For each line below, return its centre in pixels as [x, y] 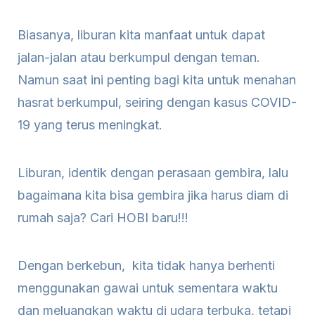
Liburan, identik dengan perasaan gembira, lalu [153, 173]
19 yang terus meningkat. [92, 125]
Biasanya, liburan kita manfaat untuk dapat [141, 35]
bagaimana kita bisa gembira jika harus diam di [153, 195]
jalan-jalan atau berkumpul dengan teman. [139, 57]
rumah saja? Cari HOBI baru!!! [105, 218]
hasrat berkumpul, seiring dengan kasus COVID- [157, 102]
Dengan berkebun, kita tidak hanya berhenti [146, 265]
